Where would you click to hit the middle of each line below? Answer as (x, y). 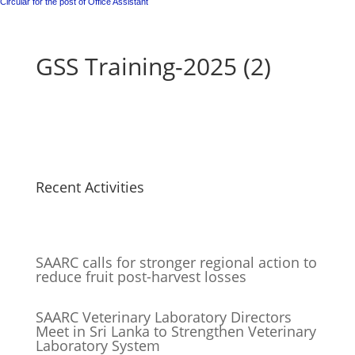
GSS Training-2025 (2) (153, 67)
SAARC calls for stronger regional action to (176, 263)
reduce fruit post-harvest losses (141, 277)
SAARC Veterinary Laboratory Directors (163, 317)
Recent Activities (90, 187)
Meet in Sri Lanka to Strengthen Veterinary (176, 332)
